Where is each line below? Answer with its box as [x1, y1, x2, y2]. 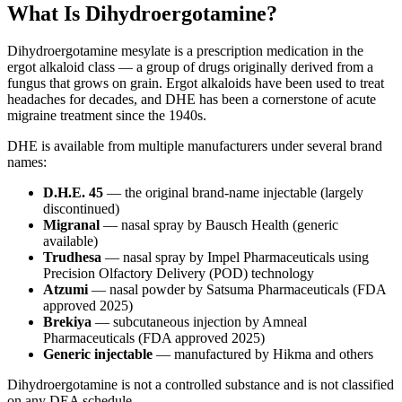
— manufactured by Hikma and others [153, 346, 373, 363]
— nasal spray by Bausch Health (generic [100, 217, 338, 233]
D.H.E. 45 [43, 185, 103, 201]
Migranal [43, 217, 100, 233]
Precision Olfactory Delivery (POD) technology [43, 266, 314, 282]
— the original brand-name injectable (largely [103, 185, 363, 201]
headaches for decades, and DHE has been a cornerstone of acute [7, 92, 376, 108]
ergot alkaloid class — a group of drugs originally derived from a [7, 59, 373, 75]
